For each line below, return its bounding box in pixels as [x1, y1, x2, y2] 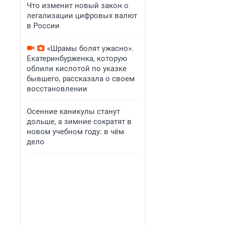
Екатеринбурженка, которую [27, 54, 127, 63]
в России [27, 21, 60, 30]
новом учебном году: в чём [27, 127, 124, 136]
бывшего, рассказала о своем [27, 74, 135, 83]
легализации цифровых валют [27, 11, 137, 20]
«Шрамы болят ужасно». [47, 44, 134, 53]
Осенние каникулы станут [27, 107, 120, 116]
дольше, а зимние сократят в [27, 117, 132, 126]
